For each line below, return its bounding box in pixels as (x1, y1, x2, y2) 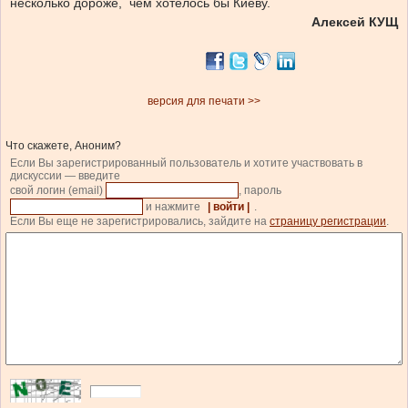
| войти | (208, 200, 250, 214)
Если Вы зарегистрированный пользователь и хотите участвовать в (10, 157, 362, 170)
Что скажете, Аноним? (5, 139, 121, 153)
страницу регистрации (270, 215, 386, 229)
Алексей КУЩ (311, 15, 398, 30)
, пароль (239, 184, 284, 198)
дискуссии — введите (10, 169, 120, 183)
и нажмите (143, 200, 203, 214)
